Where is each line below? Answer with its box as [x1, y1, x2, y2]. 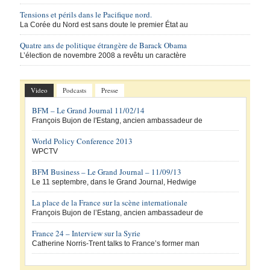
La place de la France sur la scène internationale [32, 196, 188, 208]
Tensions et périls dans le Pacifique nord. [20, 9, 152, 20]
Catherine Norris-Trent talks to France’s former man [32, 239, 200, 248]
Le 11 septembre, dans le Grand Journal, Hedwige [32, 177, 197, 186]
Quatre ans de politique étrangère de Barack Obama [20, 40, 187, 51]
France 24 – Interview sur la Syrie [32, 227, 141, 239]
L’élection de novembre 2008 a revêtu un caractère [20, 51, 187, 60]
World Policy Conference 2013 [32, 135, 133, 146]
